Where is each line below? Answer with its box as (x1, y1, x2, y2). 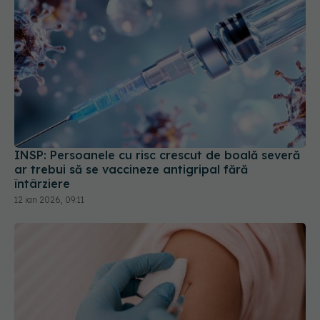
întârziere (14, 113, 70, 128)
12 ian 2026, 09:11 (14, 131, 84, 142)
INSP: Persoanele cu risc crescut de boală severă (14, 84, 300, 99)
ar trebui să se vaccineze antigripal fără (14, 99, 248, 114)
